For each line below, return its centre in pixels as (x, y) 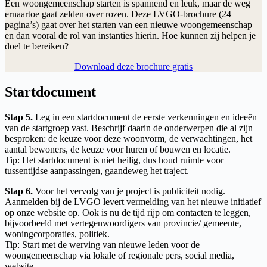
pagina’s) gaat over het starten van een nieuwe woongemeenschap (128, 25)
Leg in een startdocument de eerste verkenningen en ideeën (145, 117)
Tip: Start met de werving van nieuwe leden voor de (102, 245)
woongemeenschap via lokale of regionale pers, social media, (119, 256)
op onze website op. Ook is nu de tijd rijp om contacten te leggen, (128, 213)
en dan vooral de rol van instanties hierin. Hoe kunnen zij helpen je (130, 36)
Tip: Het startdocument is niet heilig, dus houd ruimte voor (114, 160)
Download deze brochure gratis (133, 67)
